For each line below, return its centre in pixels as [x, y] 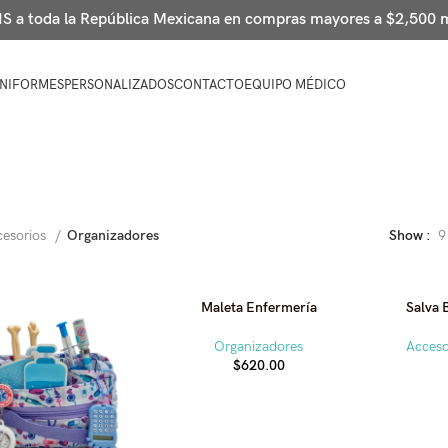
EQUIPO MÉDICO [295, 84]
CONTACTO [209, 84]
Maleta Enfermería [258, 307]
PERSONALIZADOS [119, 84]
